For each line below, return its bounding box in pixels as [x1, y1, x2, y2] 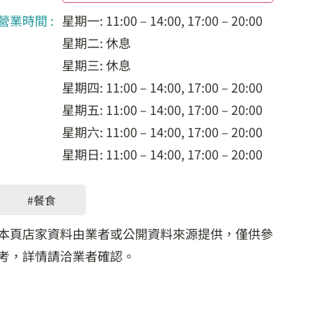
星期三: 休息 [62, 56, 131, 74]
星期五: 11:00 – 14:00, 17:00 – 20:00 [62, 100, 263, 118]
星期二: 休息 [62, 33, 131, 52]
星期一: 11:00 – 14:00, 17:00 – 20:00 [62, 11, 263, 29]
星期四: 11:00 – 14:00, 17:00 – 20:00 [62, 78, 263, 96]
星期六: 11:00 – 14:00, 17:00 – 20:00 [62, 123, 263, 141]
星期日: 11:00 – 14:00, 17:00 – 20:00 [62, 145, 263, 163]
